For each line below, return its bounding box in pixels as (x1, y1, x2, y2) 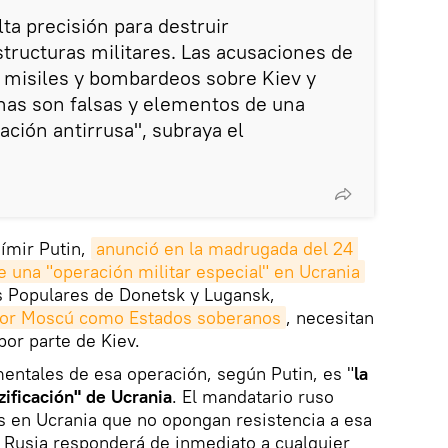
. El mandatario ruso (172, 384, 334, 408)
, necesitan (286, 305, 374, 329)
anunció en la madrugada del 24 (96, 236, 353, 260)
